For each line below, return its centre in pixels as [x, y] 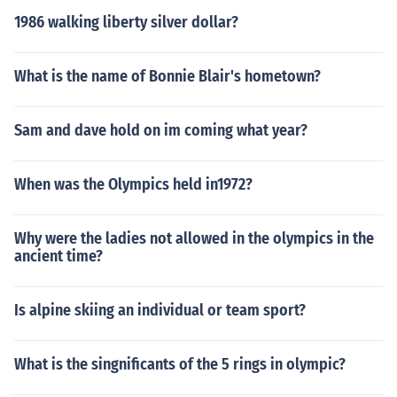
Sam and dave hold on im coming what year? [161, 130]
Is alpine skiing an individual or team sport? [160, 310]
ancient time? [58, 256]
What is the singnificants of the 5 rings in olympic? [180, 364]
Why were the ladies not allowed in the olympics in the [194, 238]
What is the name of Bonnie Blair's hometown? [167, 76]
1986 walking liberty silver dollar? [126, 22]
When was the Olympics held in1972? [133, 184]
